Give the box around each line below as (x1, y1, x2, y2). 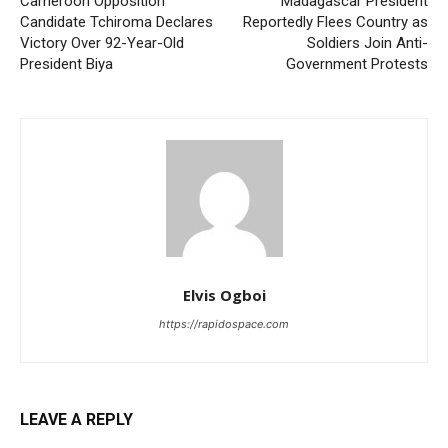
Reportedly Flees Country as (242, 13, 428, 32)
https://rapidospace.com (159, 317, 289, 332)
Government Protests (285, 55, 428, 74)
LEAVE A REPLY (20, 410, 133, 430)
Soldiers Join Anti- (306, 34, 428, 53)
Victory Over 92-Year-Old (20, 34, 184, 53)
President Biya (20, 55, 113, 74)
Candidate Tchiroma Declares (20, 13, 213, 32)
